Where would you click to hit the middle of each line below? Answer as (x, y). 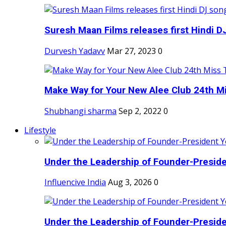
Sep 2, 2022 (140, 111)
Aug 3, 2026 (130, 182)
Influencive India (75, 182)
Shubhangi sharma (80, 111)
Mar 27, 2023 (131, 51)
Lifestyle (40, 130)
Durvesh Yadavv (75, 51)
